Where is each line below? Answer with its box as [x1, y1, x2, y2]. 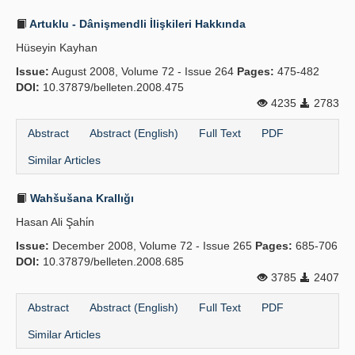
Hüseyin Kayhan [16, 41, 97, 54]
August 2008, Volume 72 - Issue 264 [49, 65, 237, 78]
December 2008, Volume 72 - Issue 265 [49, 239, 255, 252]
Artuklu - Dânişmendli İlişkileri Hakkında [27, 17, 246, 30]
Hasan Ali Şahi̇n [16, 216, 94, 228]
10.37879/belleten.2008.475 [40, 81, 184, 94]
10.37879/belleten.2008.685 [40, 255, 184, 268]
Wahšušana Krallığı [27, 192, 134, 204]
